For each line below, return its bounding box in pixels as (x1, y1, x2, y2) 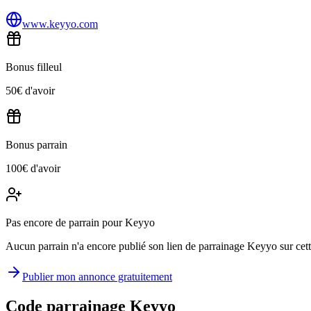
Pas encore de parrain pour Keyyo (6, 217, 155, 228)
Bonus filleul (6, 61, 62, 73)
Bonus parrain (6, 139, 67, 151)
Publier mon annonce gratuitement (22, 271, 172, 283)
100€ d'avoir (6, 162, 60, 174)
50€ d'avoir (6, 85, 55, 96)
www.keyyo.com (22, 18, 98, 30)
